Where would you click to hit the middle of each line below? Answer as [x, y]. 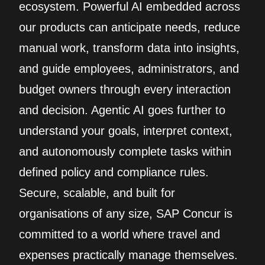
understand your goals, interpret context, [126, 131]
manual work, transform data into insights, [129, 48]
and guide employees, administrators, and [129, 69]
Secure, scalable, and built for [97, 193]
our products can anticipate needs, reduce [130, 27]
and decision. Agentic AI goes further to [122, 110]
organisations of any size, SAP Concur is [126, 214]
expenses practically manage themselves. [128, 255]
